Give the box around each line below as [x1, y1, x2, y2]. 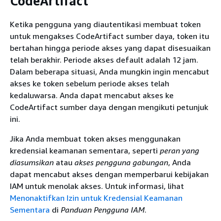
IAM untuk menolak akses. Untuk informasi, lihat [10, 181, 184, 191]
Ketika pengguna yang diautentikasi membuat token [10, 19, 201, 29]
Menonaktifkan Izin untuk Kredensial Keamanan [10, 192, 183, 203]
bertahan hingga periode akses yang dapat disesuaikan [10, 42, 211, 53]
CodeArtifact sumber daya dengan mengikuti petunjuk [10, 102, 208, 112]
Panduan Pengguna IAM [61, 204, 145, 215]
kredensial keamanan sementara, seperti [10, 145, 160, 155]
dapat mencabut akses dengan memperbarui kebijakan [10, 169, 209, 179]
